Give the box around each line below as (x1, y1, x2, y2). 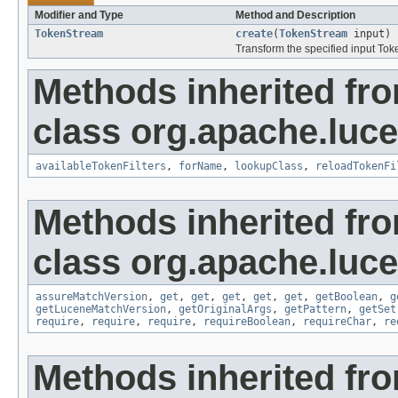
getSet (359, 302, 396, 315)
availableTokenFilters (36, 159, 166, 172)
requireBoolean (203, 314, 291, 328)
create (235, 27, 273, 40)
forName (179, 159, 222, 172)
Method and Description (235, 8, 355, 21)
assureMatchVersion (36, 290, 147, 303)
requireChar (303, 314, 371, 328)
